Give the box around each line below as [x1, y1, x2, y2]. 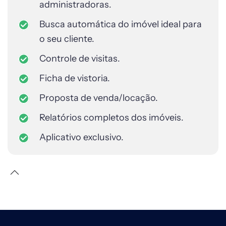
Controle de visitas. [39, 53, 120, 64]
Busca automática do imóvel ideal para [39, 19, 202, 30]
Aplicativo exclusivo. [39, 132, 124, 143]
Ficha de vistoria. [39, 73, 110, 84]
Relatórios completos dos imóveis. [39, 112, 184, 123]
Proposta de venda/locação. [39, 92, 158, 103]
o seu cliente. [39, 33, 94, 44]
